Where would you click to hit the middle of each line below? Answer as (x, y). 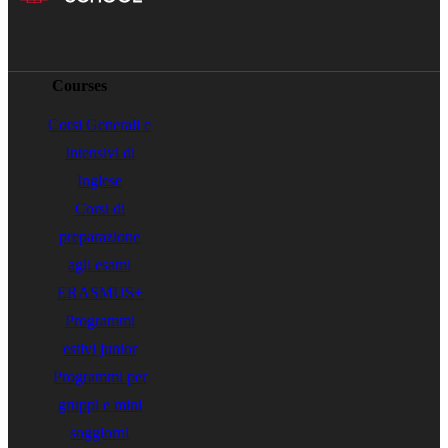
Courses (80, 85)
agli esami (100, 264)
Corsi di (99, 208)
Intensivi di (99, 152)
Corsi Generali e (100, 124)
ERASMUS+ (99, 292)
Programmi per (99, 376)
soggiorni (100, 432)
